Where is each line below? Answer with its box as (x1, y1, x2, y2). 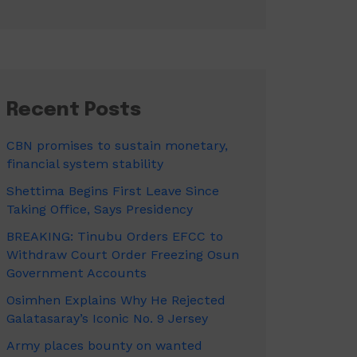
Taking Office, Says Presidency (6, 202, 193, 217)
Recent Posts (6, 100, 141, 120)
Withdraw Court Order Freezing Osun (6, 247, 239, 262)
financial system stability (6, 156, 163, 171)
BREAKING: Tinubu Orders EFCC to (6, 229, 223, 244)
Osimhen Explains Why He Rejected (6, 292, 226, 308)
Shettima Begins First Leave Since (6, 183, 219, 198)
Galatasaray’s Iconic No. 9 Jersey (6, 311, 208, 326)
